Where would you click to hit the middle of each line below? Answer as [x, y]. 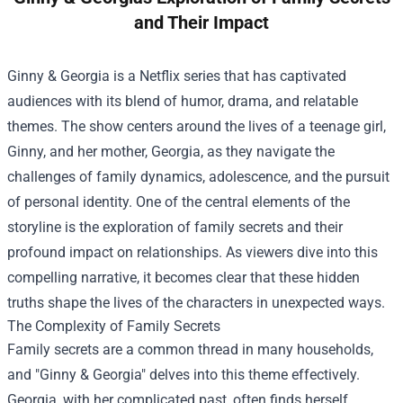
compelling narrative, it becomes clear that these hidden [184, 278]
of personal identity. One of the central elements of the [179, 202]
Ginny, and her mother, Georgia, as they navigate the [171, 152]
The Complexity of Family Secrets [114, 327]
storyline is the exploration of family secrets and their [175, 228]
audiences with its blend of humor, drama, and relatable [183, 102]
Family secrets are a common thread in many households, [190, 350]
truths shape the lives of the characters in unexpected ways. [196, 303]
